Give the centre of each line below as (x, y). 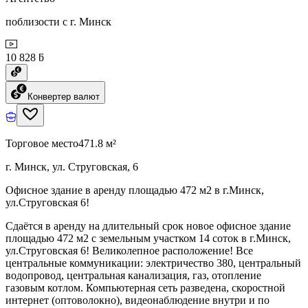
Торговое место (42, 143)
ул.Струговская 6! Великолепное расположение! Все (129, 250)
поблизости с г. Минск (58, 21)
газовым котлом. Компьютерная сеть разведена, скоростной (145, 287)
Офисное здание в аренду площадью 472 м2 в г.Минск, (135, 190)
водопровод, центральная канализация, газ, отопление (133, 275)
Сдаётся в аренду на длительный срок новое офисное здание (148, 225)
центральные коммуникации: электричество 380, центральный (153, 263)
